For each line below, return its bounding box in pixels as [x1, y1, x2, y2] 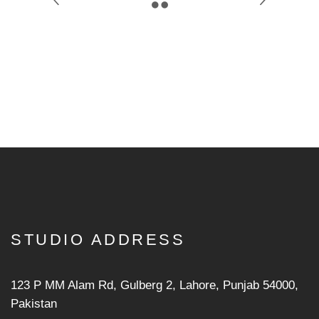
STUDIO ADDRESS [11, 231, 186, 249]
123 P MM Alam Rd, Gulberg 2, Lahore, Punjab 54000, [11, 278, 298, 292]
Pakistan [11, 297, 57, 310]
